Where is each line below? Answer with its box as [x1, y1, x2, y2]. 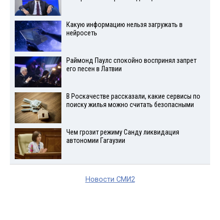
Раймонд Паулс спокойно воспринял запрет [66, 56, 196, 65]
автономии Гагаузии [66, 136, 125, 145]
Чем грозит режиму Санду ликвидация [66, 128, 179, 137]
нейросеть [66, 29, 97, 38]
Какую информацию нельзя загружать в [66, 21, 183, 29]
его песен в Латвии [66, 65, 122, 74]
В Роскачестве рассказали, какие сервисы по [66, 92, 200, 101]
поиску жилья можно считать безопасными [66, 100, 194, 109]
